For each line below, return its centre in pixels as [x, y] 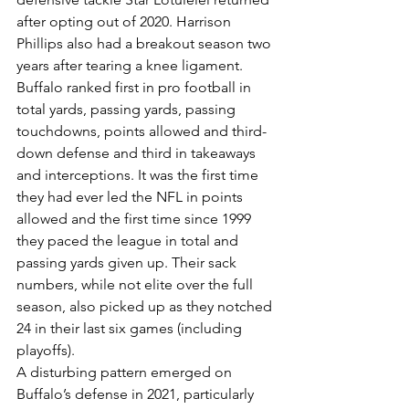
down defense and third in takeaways [138, 152]
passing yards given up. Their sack [128, 262]
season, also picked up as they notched [146, 306]
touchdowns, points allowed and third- [142, 131]
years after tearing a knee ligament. [130, 65]
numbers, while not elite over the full [136, 284]
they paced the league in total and [129, 240]
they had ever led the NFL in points [131, 196]
